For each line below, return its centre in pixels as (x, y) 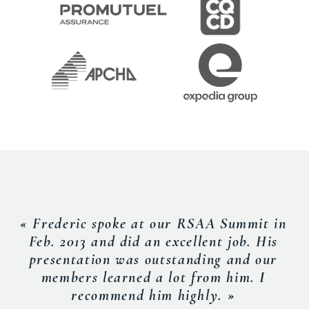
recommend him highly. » (153, 295)
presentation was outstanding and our (153, 259)
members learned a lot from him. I (153, 277)
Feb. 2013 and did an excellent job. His (153, 241)
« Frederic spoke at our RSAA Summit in (153, 223)
